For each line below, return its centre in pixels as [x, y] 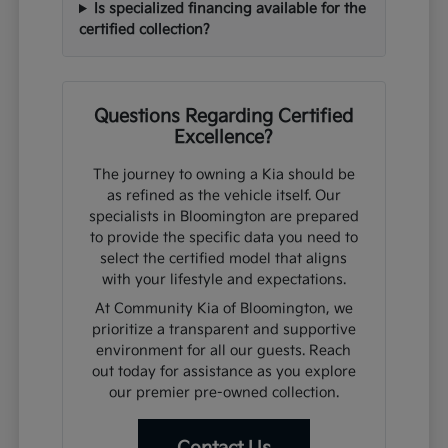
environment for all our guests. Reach [224, 351]
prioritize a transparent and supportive [223, 330]
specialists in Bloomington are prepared [223, 217]
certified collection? [145, 30]
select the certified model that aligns [224, 259]
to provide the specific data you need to [223, 238]
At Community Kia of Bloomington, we [223, 309]
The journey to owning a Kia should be [223, 175]
